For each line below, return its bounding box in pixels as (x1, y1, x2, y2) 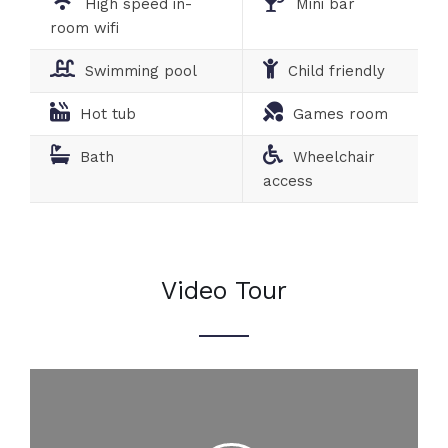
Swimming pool (85, 61, 197, 80)
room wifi (50, 18, 119, 37)
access (263, 171, 313, 190)
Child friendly (288, 61, 385, 80)
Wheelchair (293, 147, 375, 166)
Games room (293, 104, 388, 123)
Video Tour (161, 275, 287, 305)
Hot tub (80, 104, 136, 123)
